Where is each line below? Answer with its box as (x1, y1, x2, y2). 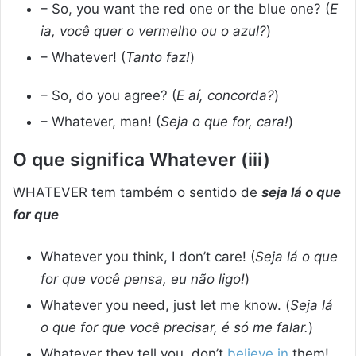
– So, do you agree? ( (41, 87, 176, 104)
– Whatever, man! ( (41, 114, 161, 130)
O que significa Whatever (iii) (13, 149, 270, 172)
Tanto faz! (126, 49, 190, 66)
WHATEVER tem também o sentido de (13, 184, 261, 200)
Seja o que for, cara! (161, 114, 288, 130)
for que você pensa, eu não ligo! (41, 270, 245, 287)
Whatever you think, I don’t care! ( (41, 248, 255, 265)
